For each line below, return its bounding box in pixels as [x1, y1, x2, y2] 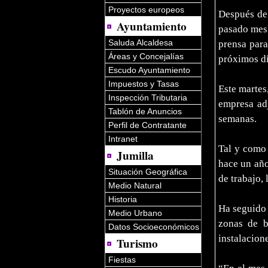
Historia [108, 194, 137, 204]
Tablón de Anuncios [108, 106, 182, 117]
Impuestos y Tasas [108, 79, 179, 89]
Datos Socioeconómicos [108, 222, 199, 232]
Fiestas [108, 254, 136, 264]
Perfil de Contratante [108, 120, 187, 130]
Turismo [117, 234, 159, 252]
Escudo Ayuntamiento [108, 65, 190, 75]
